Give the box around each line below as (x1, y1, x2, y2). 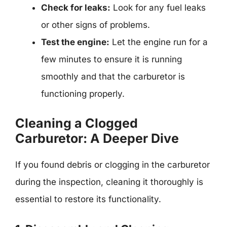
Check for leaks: (41, 3, 110, 13)
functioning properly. (41, 89, 125, 99)
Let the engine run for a (109, 37, 208, 47)
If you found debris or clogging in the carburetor (15, 159, 210, 170)
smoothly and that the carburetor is (41, 71, 185, 82)
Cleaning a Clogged (15, 115, 138, 131)
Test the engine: (41, 37, 109, 47)
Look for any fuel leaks (110, 3, 206, 13)
